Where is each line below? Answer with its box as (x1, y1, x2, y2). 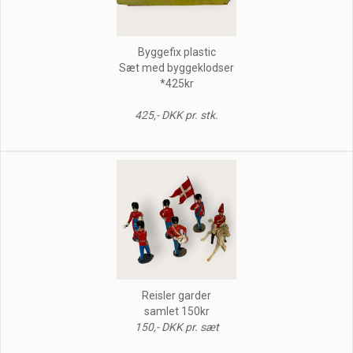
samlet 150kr (143, 304, 210, 318)
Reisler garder (142, 288, 211, 302)
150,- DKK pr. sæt (134, 320, 219, 333)
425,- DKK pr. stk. (135, 108, 218, 121)
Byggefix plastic (137, 45, 216, 58)
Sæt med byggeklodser (119, 61, 234, 74)
